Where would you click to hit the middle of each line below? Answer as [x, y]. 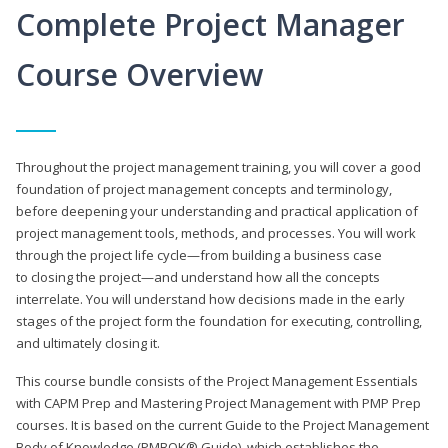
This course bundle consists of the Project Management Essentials [217, 380]
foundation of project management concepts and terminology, [204, 188]
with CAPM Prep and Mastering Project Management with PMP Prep [218, 402]
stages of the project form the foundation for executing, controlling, [219, 320]
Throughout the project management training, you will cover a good [218, 166]
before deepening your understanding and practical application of [217, 210]
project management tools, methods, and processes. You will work [216, 232]
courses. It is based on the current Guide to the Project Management [222, 424]
